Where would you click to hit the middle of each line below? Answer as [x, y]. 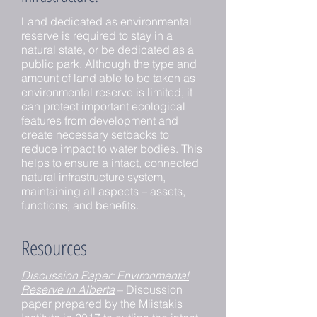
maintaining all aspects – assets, [103, 191]
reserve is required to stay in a [97, 35]
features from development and [100, 120]
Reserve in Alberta [68, 289]
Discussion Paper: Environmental [105, 275]
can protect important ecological [103, 106]
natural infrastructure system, [93, 177]
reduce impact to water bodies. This [112, 149]
